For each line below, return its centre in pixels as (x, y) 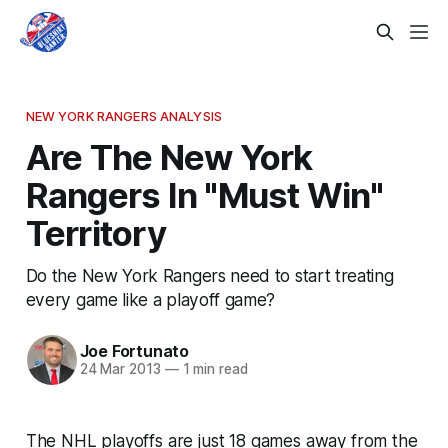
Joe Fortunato (134, 351)
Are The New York (169, 156)
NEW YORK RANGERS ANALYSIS (123, 115)
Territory (95, 232)
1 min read (213, 369)
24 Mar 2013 (120, 369)
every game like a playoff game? (150, 299)
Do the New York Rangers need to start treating (209, 275)
